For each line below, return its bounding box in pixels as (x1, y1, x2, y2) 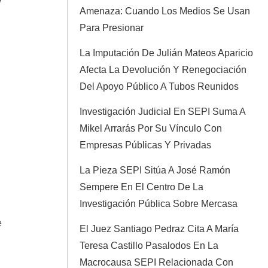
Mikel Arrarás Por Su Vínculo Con (80, 123, 222, 133)
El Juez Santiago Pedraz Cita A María (80, 224, 239, 234)
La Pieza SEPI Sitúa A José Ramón (80, 165, 230, 175)
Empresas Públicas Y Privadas (80, 140, 211, 150)
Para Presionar (80, 23, 144, 33)
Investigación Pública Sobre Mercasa (80, 199, 237, 209)
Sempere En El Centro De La (80, 182, 203, 192)
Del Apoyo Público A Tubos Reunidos (80, 81, 239, 92)
